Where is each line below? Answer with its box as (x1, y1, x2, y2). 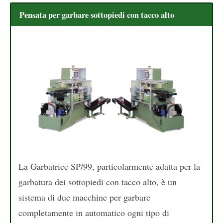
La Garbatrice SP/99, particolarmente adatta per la (18, 160, 200, 172)
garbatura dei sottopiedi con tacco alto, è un (18, 175, 177, 188)
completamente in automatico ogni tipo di (18, 206, 169, 219)
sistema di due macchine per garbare (18, 191, 150, 203)
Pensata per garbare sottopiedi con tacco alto (19, 8, 174, 21)
